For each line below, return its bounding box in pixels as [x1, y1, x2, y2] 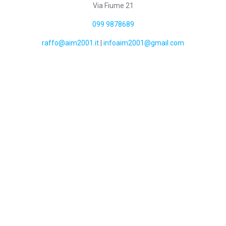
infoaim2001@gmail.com [103, 39, 184, 47]
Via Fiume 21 [92, 2, 134, 10]
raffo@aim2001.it [42, 39, 99, 47]
